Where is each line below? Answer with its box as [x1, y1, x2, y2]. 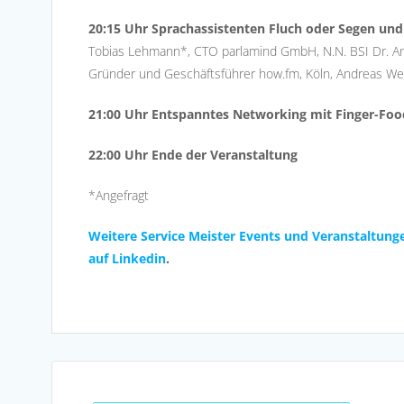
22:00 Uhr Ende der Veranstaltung [88, 145, 298, 163]
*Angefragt [88, 186, 149, 204]
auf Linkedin [88, 249, 166, 267]
